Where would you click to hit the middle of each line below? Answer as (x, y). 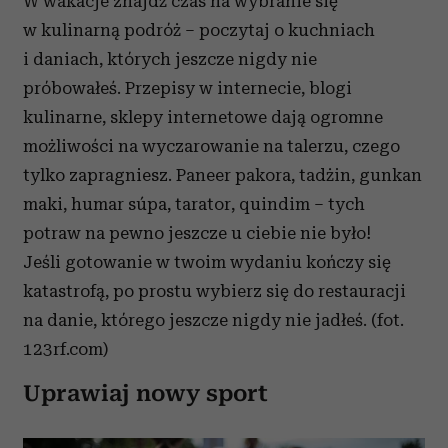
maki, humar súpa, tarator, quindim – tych (194, 204)
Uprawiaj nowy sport (145, 394)
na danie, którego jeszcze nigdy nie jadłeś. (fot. (213, 320)
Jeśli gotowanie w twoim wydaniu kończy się (207, 262)
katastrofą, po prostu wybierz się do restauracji (214, 291)
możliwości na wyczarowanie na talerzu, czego (211, 146)
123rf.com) (65, 349)
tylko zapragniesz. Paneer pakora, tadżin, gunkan (222, 175)
